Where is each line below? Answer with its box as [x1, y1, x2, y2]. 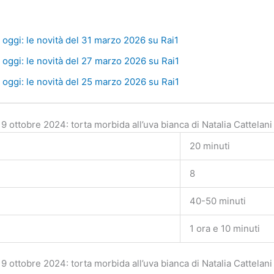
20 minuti [190, 139, 231, 152]
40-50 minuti [190, 194, 246, 207]
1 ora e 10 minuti [190, 222, 261, 234]
